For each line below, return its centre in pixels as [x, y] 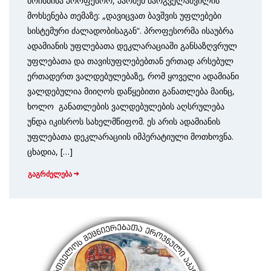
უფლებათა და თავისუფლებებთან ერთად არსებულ [130, 61]
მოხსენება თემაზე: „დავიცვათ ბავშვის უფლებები [124, 15]
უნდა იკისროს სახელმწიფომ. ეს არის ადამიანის [124, 121]
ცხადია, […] [50, 152]
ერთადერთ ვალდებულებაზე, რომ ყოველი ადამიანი [133, 76]
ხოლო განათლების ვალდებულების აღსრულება [126, 106]
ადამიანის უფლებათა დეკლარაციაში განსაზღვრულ [132, 46]
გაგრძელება [50, 174]
